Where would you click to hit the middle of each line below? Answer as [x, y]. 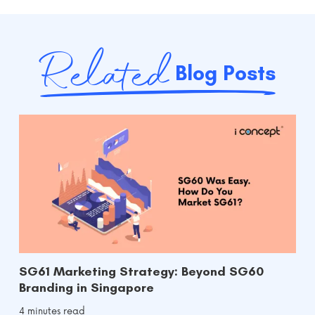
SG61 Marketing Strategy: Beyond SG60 [141, 271]
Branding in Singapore [86, 287]
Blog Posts [222, 72]
